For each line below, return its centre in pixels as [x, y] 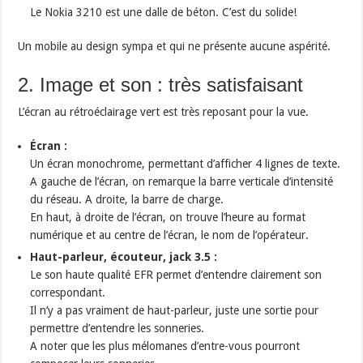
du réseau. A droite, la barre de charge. [127, 199]
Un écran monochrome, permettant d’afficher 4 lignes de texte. [186, 163]
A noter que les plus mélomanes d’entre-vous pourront [165, 346]
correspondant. [68, 292]
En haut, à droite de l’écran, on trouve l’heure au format [168, 217]
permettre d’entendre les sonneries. [117, 328]
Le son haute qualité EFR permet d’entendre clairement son [176, 274]
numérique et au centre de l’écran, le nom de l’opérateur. [170, 235]
